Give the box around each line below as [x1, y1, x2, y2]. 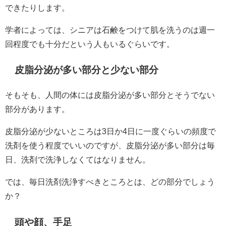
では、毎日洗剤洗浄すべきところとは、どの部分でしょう [5, 177, 215, 186]
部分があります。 [5, 104, 70, 113]
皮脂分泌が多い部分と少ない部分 [15, 65, 159, 75]
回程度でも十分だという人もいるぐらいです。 [5, 39, 175, 48]
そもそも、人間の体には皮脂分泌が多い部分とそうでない [5, 90, 215, 99]
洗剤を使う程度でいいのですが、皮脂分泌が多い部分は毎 [5, 141, 215, 149]
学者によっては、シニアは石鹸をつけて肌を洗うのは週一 [5, 25, 215, 34]
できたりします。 [5, 3, 70, 12]
